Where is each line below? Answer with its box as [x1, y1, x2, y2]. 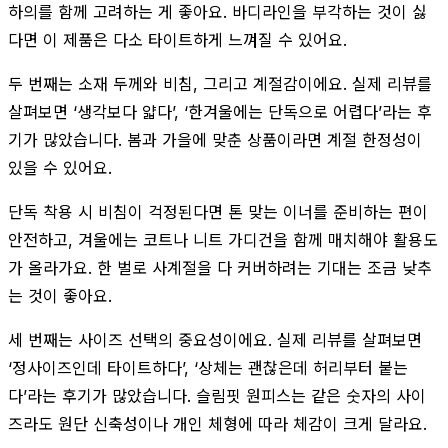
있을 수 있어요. [8, 157, 112, 178]
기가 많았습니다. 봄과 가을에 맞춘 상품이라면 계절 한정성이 [8, 129, 422, 150]
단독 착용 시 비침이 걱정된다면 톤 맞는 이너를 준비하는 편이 [8, 201, 428, 222]
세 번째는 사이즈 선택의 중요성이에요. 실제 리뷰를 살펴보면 [8, 329, 422, 350]
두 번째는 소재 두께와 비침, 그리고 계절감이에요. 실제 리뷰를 [8, 73, 432, 94]
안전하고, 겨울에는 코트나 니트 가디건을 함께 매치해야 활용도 [8, 229, 438, 250]
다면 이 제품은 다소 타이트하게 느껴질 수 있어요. [8, 29, 347, 50]
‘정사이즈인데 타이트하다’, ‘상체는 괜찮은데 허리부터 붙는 [8, 357, 408, 378]
